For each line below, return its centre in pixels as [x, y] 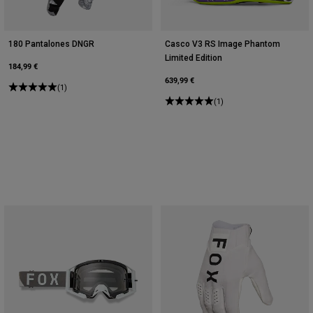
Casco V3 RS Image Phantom [223, 44]
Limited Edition [194, 58]
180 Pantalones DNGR [51, 44]
